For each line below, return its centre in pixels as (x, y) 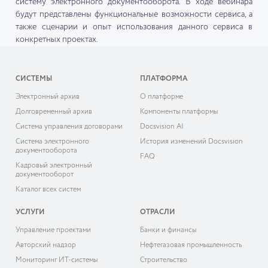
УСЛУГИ (30, 213)
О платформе (162, 97)
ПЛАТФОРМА (164, 79)
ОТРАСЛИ (158, 213)
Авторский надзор (46, 246)
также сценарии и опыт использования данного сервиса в (134, 27)
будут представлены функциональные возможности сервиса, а (134, 15)
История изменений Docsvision (191, 142)
